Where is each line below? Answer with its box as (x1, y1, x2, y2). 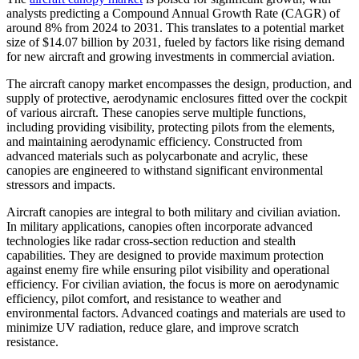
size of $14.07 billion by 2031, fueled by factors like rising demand (6, 35, 345, 50)
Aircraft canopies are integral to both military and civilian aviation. (6, 205, 341, 220)
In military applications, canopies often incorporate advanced (6, 220, 313, 234)
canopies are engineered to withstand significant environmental (6, 163, 323, 178)
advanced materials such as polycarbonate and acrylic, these (6, 149, 308, 163)
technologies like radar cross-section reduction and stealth (6, 234, 296, 248)
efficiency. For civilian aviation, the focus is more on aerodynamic (6, 277, 339, 292)
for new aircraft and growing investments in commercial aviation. (6, 50, 335, 64)
